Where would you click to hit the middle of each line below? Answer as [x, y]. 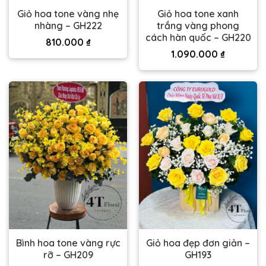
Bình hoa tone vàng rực [68, 243]
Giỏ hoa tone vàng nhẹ [68, 13]
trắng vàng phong [198, 25]
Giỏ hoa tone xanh [198, 13]
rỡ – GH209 [68, 255]
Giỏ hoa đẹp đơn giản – [198, 243]
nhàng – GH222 [68, 25]
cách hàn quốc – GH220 [198, 37]
